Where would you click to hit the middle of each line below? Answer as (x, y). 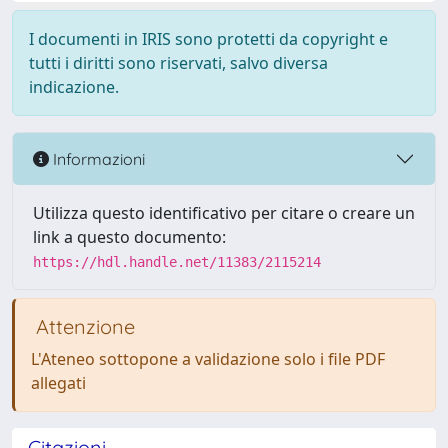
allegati (58, 383)
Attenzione (83, 326)
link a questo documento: (129, 237)
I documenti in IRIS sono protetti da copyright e (208, 39)
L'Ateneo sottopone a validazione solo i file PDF (208, 359)
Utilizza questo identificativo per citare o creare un (224, 213)
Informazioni (97, 158)
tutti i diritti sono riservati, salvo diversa (178, 63)
